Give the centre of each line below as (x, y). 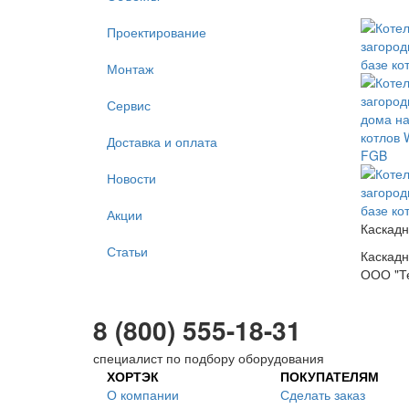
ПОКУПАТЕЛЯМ (330, 376)
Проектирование (157, 32)
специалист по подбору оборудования (209, 358)
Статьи (127, 251)
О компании (143, 394)
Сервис (129, 105)
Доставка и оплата (162, 142)
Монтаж (130, 68)
